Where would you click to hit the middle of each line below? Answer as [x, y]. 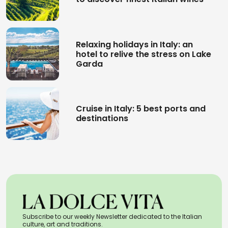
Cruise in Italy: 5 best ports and [141, 109]
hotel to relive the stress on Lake [144, 54]
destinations [102, 118]
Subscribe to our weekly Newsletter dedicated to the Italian [112, 216]
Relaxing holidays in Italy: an [135, 44]
